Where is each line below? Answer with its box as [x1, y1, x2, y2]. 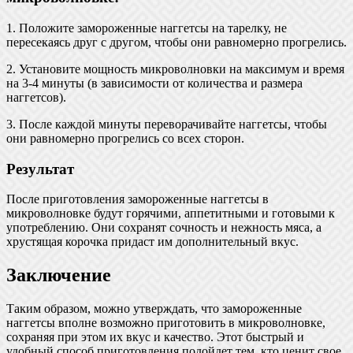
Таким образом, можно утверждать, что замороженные [6, 302, 302, 316]
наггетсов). [6, 90, 66, 104]
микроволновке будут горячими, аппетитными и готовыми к [6, 206, 335, 221]
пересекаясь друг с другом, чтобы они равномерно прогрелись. [6, 35, 347, 49]
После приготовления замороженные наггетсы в [6, 192, 269, 206]
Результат [6, 160, 74, 177]
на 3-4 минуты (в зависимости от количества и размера [6, 76, 303, 90]
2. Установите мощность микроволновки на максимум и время [6, 61, 344, 76]
